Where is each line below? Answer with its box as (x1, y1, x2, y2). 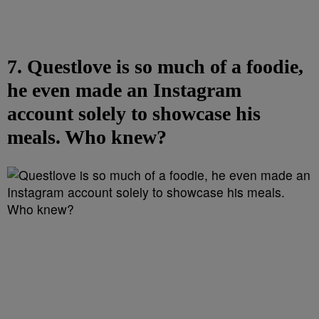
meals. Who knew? (7, 126, 167, 148)
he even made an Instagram (7, 79, 241, 101)
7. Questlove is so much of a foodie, (7, 56, 303, 78)
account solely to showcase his (7, 103, 261, 125)
